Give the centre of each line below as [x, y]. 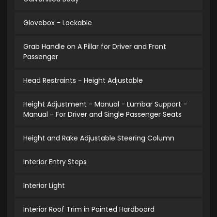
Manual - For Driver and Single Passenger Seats [102, 114]
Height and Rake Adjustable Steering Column [99, 138]
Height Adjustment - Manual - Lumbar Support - [105, 104]
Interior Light [44, 186]
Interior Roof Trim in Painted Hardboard [89, 209]
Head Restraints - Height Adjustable [83, 80]
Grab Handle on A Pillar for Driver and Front [95, 46]
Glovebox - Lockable [58, 23]
